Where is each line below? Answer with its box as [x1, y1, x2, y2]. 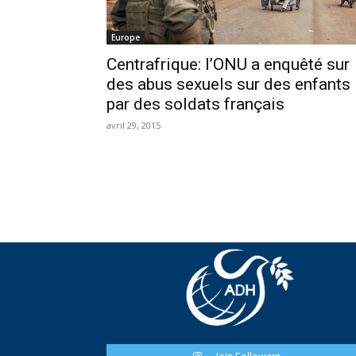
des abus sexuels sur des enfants [106, 75, 351, 95]
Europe [111, 32, 141, 44]
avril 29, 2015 [106, 119, 161, 132]
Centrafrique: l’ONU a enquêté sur [106, 55, 350, 75]
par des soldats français [106, 95, 285, 114]
